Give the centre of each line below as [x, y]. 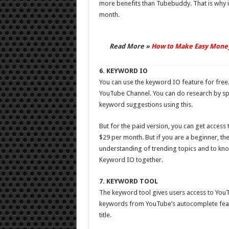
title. [105, 215]
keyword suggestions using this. [146, 105]
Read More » [130, 46]
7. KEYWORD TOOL [128, 181]
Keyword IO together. [131, 160]
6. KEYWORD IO [123, 71]
